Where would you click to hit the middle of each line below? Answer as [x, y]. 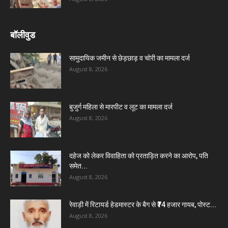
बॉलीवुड [23, 35]
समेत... [78, 166]
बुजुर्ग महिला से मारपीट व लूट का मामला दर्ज [121, 107]
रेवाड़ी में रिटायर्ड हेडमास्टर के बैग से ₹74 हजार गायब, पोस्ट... [143, 205]
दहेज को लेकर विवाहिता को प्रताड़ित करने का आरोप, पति [139, 156]
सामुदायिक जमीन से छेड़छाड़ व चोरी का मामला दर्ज [130, 58]
